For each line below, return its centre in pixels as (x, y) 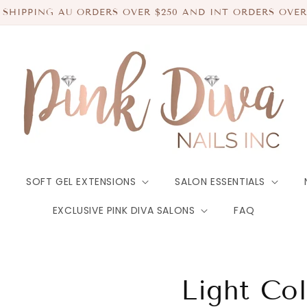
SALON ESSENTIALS (220, 181)
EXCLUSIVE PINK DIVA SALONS (124, 210)
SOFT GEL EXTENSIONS (81, 181)
